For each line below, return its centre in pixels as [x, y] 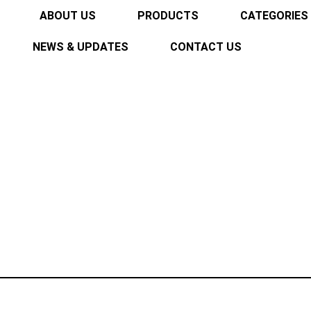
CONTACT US [205, 47]
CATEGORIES [274, 16]
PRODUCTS [168, 16]
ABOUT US [67, 16]
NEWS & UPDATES [80, 47]
